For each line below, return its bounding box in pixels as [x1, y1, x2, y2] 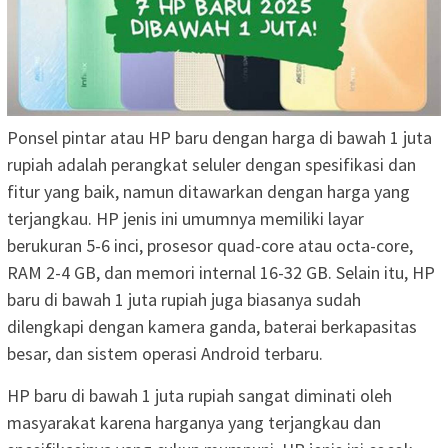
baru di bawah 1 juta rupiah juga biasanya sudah [7, 288, 361, 312]
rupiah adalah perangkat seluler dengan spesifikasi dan [7, 153, 416, 177]
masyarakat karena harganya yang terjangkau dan [7, 411, 381, 435]
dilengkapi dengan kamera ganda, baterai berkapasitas [7, 315, 417, 339]
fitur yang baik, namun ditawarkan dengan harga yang [7, 180, 410, 204]
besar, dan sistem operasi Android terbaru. [7, 342, 323, 366]
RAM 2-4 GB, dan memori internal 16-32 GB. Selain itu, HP [7, 261, 435, 285]
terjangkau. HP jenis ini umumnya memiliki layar [7, 207, 364, 231]
